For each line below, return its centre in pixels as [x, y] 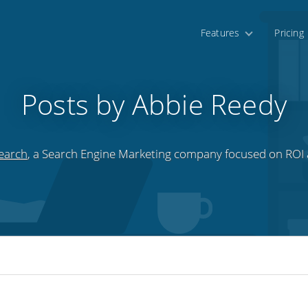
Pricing [289, 33]
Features [220, 33]
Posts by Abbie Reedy [154, 104]
